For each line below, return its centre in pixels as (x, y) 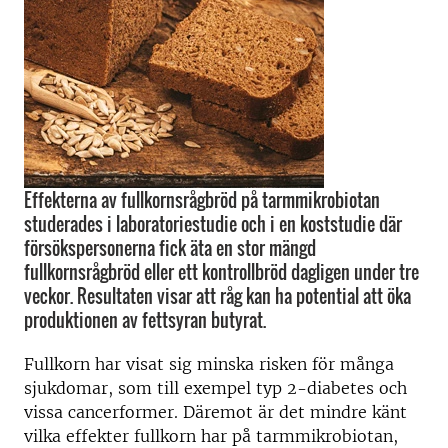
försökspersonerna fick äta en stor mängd (170, 248)
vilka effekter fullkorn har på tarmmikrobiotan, (211, 436)
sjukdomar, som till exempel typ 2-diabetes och (215, 388)
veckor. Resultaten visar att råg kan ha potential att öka (217, 296)
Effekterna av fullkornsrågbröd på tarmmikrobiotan (202, 200)
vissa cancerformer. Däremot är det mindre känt (215, 412)
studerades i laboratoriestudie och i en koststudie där (213, 224)
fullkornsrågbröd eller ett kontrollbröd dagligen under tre (221, 272)
